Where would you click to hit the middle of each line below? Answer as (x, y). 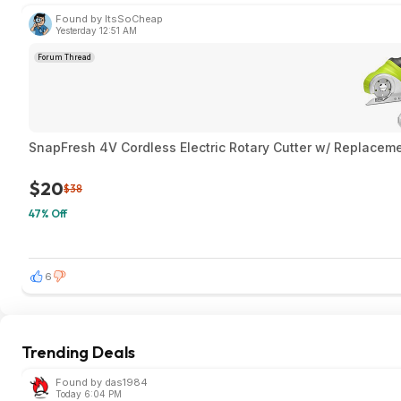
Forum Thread (64, 57)
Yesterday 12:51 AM (96, 30)
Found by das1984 (102, 382)
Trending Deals (78, 352)
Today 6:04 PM (89, 394)
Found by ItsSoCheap (109, 19)
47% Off (48, 213)
